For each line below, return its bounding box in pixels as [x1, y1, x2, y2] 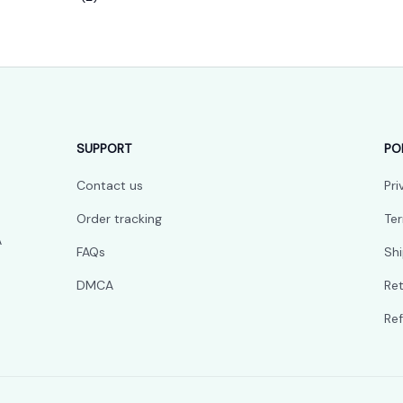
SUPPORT [76, 140, 132, 157]
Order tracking [76, 210, 163, 228]
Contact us [76, 177, 144, 194]
